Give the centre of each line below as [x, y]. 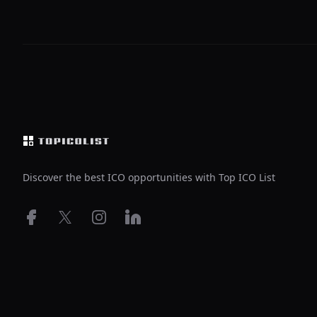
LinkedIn [147, 217]
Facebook [48, 217]
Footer [40, 52]
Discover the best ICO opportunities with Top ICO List [149, 177]
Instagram [118, 217]
